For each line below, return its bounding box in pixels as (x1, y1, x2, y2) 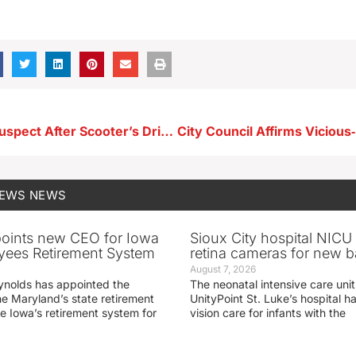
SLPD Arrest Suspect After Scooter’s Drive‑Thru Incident (161, 122, 174, 139)
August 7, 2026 (189, 262, 256, 275)
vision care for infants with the (189, 305, 346, 319)
